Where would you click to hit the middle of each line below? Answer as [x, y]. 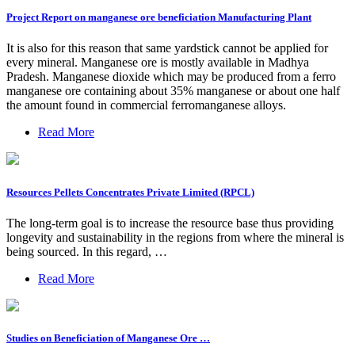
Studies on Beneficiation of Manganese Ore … [108, 338]
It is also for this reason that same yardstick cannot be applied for [167, 48]
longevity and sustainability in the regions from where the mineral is [175, 237]
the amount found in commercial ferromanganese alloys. [146, 105]
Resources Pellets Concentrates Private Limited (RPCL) [130, 192]
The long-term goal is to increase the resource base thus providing [170, 223]
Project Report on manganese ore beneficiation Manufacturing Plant [159, 17]
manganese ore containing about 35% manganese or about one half [173, 91]
